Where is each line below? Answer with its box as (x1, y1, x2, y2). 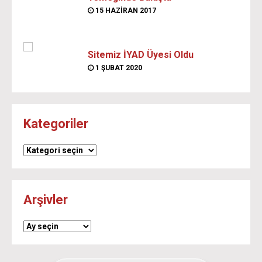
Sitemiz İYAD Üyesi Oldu (88, 49, 194, 61)
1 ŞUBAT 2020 (94, 64, 142, 73)
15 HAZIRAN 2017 (94, 6, 156, 15)
